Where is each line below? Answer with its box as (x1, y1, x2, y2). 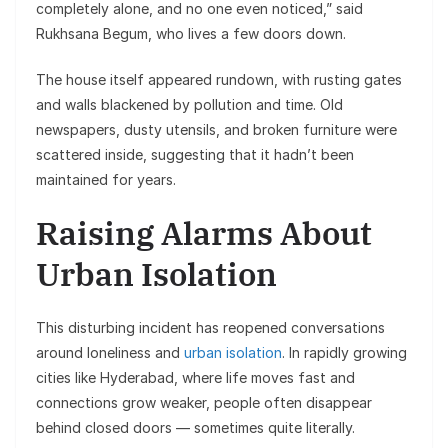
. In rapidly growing (282, 343, 407, 361)
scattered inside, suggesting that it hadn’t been (36, 145, 354, 163)
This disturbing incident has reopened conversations (36, 318, 385, 336)
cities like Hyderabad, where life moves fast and (36, 368, 355, 386)
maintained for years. (36, 170, 176, 188)
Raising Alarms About (36, 211, 372, 254)
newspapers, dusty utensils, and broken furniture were (36, 120, 397, 138)
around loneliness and (36, 343, 184, 361)
